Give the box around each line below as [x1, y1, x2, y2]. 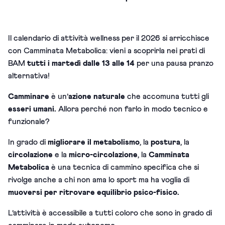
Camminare [8, 92, 51, 100]
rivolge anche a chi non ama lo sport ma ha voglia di [8, 175, 189, 184]
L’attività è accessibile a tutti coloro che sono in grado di [8, 208, 212, 217]
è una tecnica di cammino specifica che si [49, 163, 199, 171]
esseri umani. [8, 104, 58, 113]
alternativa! [8, 71, 50, 80]
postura [151, 138, 180, 146]
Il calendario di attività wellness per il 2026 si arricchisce [8, 34, 209, 42]
